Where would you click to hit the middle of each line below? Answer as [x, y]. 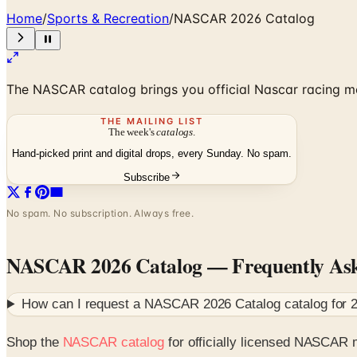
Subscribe [146, 178]
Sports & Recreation [108, 18]
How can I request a [83, 304]
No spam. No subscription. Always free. [100, 214]
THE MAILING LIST [152, 121]
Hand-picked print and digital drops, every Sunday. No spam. [152, 154]
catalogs [175, 131]
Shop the [35, 342]
